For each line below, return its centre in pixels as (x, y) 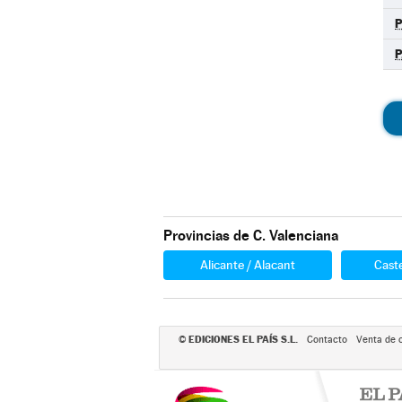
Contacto (327, 340)
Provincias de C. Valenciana (251, 236)
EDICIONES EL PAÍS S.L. (243, 339)
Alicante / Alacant (248, 265)
